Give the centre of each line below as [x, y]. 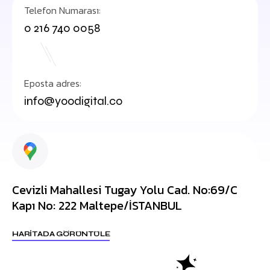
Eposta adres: [53, 83]
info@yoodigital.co [73, 101]
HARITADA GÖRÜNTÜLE [61, 234]
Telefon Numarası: [62, 10]
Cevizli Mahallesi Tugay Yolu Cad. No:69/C [125, 190]
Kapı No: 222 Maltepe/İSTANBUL [97, 206]
